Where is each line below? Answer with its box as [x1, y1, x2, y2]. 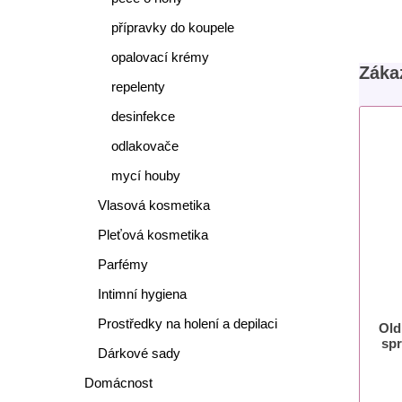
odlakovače [110, 138, 179, 153]
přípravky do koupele [110, 20, 234, 35]
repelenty [110, 79, 165, 94]
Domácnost [83, 375, 153, 390]
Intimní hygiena [97, 286, 187, 301]
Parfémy [97, 257, 148, 272]
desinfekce [110, 109, 175, 124]
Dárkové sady [97, 345, 180, 361]
